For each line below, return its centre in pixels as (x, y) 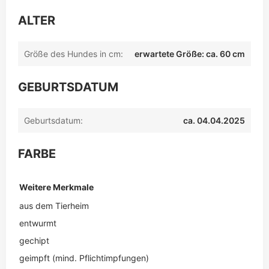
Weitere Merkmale (56, 187)
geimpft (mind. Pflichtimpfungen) (84, 258)
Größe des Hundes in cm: (74, 54)
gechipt (34, 240)
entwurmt (38, 223)
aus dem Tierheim (54, 206)
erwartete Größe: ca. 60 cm (190, 54)
